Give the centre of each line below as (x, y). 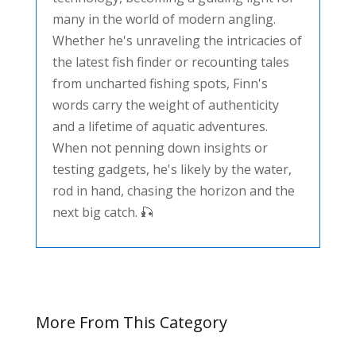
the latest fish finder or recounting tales (170, 62)
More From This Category (131, 322)
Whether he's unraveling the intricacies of (177, 40)
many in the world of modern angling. (164, 19)
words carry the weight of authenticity (165, 104)
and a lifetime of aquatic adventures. (160, 126)
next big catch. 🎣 (103, 212)
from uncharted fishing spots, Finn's (160, 83)
